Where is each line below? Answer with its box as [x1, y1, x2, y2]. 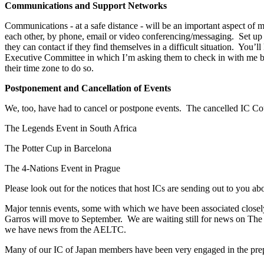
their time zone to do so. [5, 62, 94, 73]
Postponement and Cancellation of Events [5, 82, 171, 93]
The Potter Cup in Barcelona [5, 143, 111, 153]
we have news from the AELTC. [5, 224, 126, 235]
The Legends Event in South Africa [5, 123, 137, 133]
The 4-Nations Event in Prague [5, 163, 120, 173]
